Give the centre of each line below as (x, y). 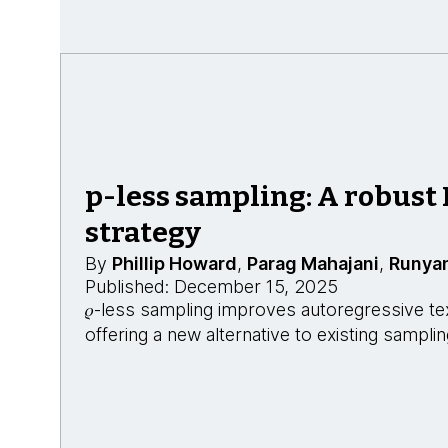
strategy (143, 232)
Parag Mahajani (313, 263)
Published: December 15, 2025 (211, 286)
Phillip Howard (174, 263)
